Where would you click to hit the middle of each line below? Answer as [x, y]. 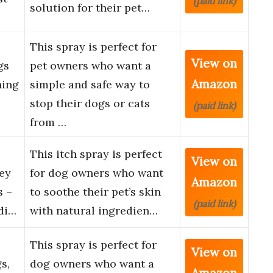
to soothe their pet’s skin [95, 192]
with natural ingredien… [94, 211]
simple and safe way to [90, 85]
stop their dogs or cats [90, 104]
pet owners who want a [90, 66]
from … [48, 122]
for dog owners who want [97, 173]
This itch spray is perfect [96, 154]
